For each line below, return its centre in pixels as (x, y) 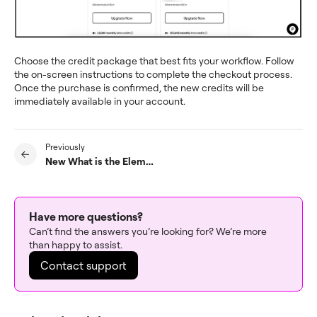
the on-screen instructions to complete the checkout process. (153, 74)
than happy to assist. (76, 244)
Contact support (83, 265)
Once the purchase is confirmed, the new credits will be (139, 87)
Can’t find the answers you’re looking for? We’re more (148, 231)
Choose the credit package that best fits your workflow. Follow (154, 60)
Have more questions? (86, 216)
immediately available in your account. (100, 100)
